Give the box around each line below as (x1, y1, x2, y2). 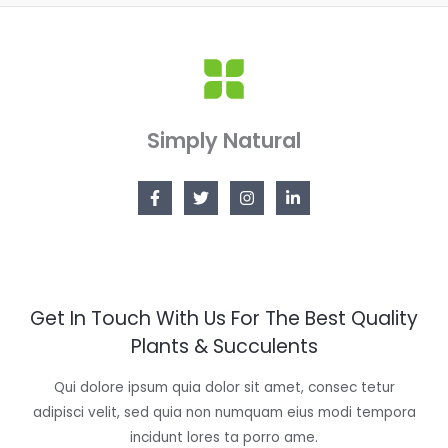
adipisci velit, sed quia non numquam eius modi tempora (32, 402, 416, 422)
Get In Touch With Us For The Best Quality (30, 305, 418, 333)
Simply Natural (147, 126, 301, 156)
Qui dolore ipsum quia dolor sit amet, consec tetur (53, 377, 395, 397)
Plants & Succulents (130, 333, 318, 361)
